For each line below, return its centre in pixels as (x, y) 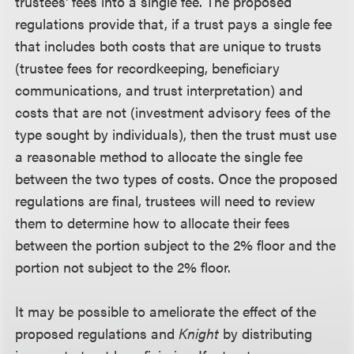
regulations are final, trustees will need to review (166, 200)
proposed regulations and (97, 333)
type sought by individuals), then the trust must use (176, 134)
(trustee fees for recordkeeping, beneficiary (148, 68)
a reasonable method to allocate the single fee (159, 156)
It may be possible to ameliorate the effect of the (166, 311)
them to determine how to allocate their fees (153, 222)
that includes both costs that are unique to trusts (169, 45)
